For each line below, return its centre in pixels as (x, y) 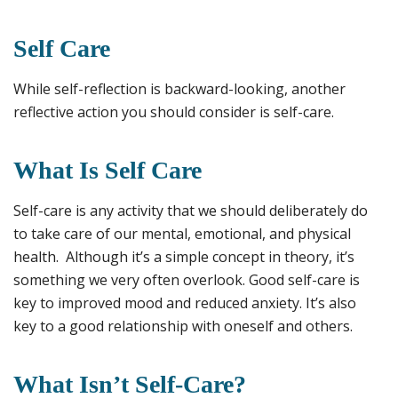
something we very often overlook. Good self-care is (187, 280)
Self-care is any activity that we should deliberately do (191, 211)
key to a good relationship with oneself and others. (183, 326)
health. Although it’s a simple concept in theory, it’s (184, 257)
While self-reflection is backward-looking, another (179, 89)
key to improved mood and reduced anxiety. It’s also (185, 303)
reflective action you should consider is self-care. (174, 112)
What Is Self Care (107, 171)
